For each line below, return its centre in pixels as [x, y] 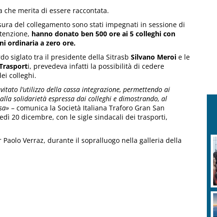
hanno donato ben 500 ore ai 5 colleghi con [103, 33]
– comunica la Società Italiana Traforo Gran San [87, 108]
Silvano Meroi [154, 57]
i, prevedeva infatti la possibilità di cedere [96, 66]
